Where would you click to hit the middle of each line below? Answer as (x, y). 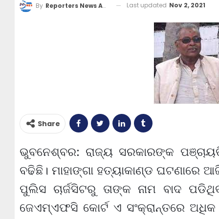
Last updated (147, 5)
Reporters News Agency (74, 5)
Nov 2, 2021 (187, 5)
